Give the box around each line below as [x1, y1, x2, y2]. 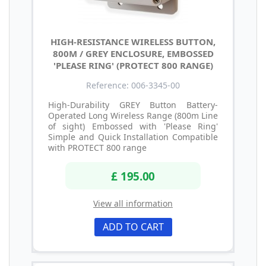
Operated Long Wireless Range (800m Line [48, 110, 218, 122]
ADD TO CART [102, 220, 164, 233]
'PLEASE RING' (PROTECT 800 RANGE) [53, 59, 213, 72]
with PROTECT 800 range [48, 142, 147, 154]
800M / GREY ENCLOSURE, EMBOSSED [52, 47, 214, 60]
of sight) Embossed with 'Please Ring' [48, 121, 218, 132]
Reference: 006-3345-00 [86, 80, 180, 91]
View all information [93, 197, 173, 209]
